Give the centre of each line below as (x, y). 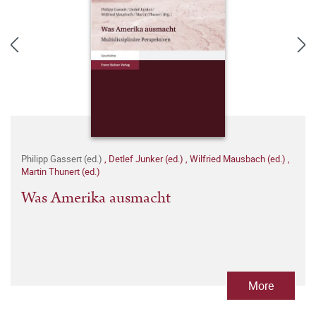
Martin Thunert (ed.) (61, 171)
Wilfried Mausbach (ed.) (239, 159)
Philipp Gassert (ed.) (63, 159)
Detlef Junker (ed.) (147, 159)
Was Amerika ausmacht (96, 198)
